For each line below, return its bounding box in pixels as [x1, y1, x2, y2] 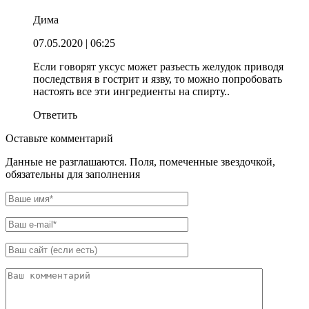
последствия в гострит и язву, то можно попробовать [33, 72, 282, 85]
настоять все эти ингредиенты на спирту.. [33, 85, 230, 97]
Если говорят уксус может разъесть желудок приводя [33, 60, 283, 72]
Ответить [33, 108, 77, 121]
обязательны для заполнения [6, 168, 140, 180]
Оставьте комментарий [6, 132, 113, 144]
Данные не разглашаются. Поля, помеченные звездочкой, [6, 155, 275, 168]
